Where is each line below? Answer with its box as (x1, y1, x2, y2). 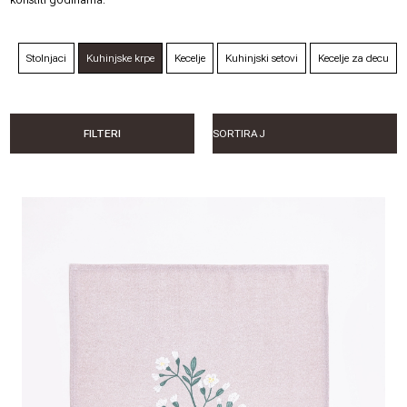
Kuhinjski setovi (224, 51, 298, 65)
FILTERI (84, 126, 122, 140)
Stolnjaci (25, 51, 66, 65)
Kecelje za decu (317, 51, 389, 65)
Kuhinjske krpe (85, 51, 154, 65)
